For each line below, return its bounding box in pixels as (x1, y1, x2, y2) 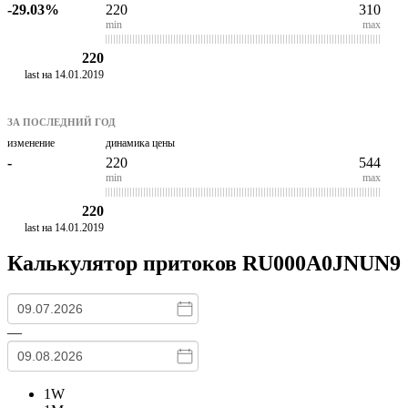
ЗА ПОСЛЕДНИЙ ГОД (7, 116, 116, 127)
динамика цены (106, 136, 175, 149)
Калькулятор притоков (7, 250, 237, 275)
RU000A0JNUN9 (237, 250, 401, 275)
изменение (7, 136, 55, 149)
